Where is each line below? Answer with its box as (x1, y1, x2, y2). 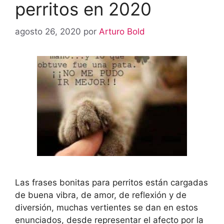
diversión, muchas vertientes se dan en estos (15, 202, 198, 212)
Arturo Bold (99, 26, 145, 36)
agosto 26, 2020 (15, 26, 81, 36)
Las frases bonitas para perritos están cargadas (15, 177, 208, 187)
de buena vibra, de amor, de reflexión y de (15, 189, 186, 200)
